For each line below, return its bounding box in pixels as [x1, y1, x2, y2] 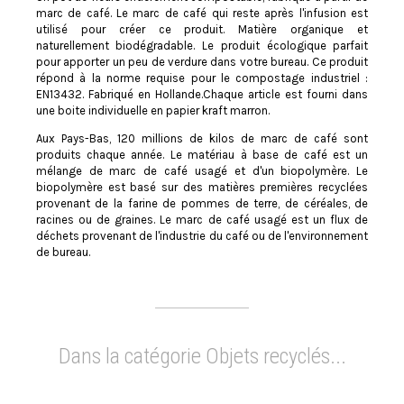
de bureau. [35, 244, 90, 259]
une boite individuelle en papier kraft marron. [35, 103, 270, 117]
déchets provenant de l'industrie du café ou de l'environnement [35, 228, 369, 243]
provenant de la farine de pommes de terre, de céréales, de [35, 196, 369, 210]
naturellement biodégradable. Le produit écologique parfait [35, 38, 369, 52]
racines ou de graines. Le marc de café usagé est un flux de [35, 212, 369, 226]
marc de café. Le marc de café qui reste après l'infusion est [35, 5, 369, 20]
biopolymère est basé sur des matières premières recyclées [35, 179, 369, 194]
